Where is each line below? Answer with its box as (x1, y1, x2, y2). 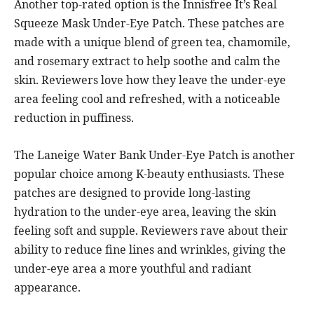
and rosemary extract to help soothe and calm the (14, 53, 280, 69)
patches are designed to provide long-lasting (14, 185, 251, 201)
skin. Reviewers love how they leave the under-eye (14, 72, 286, 88)
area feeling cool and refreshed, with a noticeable (14, 91, 280, 107)
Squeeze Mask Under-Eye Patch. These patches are (14, 15, 285, 32)
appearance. (14, 280, 81, 296)
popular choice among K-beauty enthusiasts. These (14, 166, 285, 182)
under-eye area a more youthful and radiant (14, 261, 252, 277)
